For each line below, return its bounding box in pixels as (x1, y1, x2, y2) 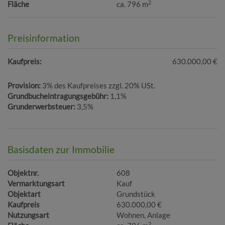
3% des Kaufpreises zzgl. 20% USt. (42, 81, 155, 90)
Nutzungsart (8, 210, 49, 220)
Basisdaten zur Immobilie (8, 144, 115, 156)
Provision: (8, 81, 41, 90)
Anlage (147, 210, 171, 220)
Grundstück (117, 189, 156, 199)
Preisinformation (8, 32, 80, 44)
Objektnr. (8, 168, 39, 178)
